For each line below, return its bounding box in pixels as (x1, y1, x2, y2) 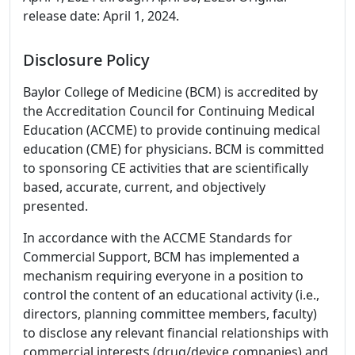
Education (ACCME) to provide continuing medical (23, 121, 320, 139)
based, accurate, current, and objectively (23, 178, 265, 196)
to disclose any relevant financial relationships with (23, 324, 329, 342)
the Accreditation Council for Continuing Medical (23, 102, 315, 120)
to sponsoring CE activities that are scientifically (23, 159, 308, 177)
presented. (23, 197, 88, 215)
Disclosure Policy (23, 49, 150, 71)
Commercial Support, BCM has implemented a (23, 248, 300, 265)
